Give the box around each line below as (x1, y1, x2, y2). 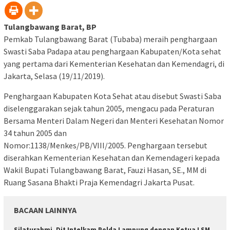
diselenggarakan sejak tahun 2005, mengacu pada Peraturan (4, 103, 214, 114)
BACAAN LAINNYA (14, 205, 76, 216)
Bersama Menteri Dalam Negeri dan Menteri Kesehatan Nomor (4, 116, 224, 126)
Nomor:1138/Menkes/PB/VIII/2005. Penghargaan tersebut (4, 140, 207, 151)
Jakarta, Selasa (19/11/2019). (4, 71, 105, 82)
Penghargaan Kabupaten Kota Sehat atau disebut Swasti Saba (4, 91, 221, 102)
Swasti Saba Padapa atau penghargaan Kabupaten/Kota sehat (4, 46, 221, 57)
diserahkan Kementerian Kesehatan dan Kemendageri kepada (4, 152, 220, 163)
